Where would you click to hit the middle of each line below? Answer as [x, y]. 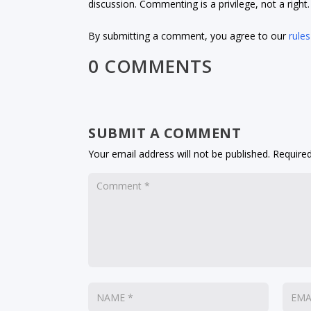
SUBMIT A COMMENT [165, 133]
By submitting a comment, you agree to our [189, 35]
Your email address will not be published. [179, 153]
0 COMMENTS [150, 66]
